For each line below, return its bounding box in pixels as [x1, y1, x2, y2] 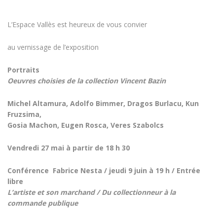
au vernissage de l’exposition [7, 42, 99, 52]
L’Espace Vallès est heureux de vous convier [7, 20, 147, 30]
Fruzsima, [7, 110, 41, 119]
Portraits [7, 65, 39, 75]
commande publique [7, 198, 78, 208]
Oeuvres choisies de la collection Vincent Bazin [7, 76, 166, 86]
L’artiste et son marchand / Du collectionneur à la [7, 187, 176, 197]
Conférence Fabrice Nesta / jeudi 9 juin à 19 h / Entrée [7, 166, 200, 176]
